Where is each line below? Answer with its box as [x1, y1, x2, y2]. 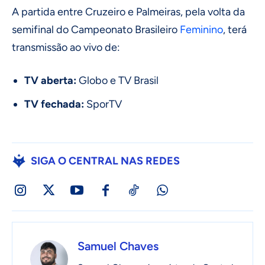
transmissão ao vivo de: [12, 40, 120, 54]
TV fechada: [24, 97, 84, 111]
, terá [223, 22, 247, 36]
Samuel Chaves [77, 238, 159, 253]
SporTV [84, 97, 122, 111]
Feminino [180, 22, 223, 36]
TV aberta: [24, 73, 76, 87]
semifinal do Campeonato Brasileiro [12, 22, 180, 36]
